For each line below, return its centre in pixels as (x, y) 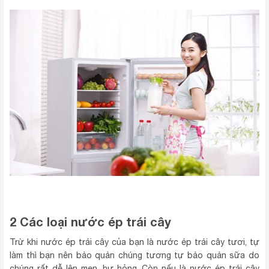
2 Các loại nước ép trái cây (90, 222)
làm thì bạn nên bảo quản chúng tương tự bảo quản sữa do (134, 255)
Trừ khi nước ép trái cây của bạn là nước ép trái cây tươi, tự (134, 242)
